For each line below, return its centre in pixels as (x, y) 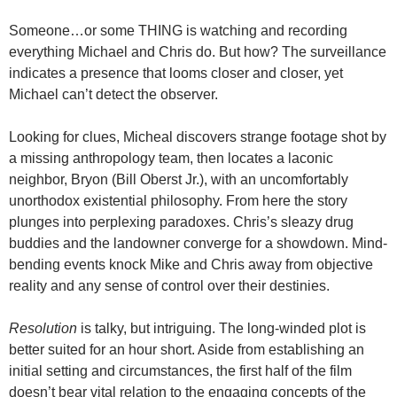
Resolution (43, 328)
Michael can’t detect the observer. (113, 94)
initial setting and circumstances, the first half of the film (180, 370)
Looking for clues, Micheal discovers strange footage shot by (198, 136)
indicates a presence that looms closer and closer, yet (176, 73)
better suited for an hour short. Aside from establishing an (187, 349)
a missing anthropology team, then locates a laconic (171, 158)
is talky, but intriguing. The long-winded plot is (222, 328)
